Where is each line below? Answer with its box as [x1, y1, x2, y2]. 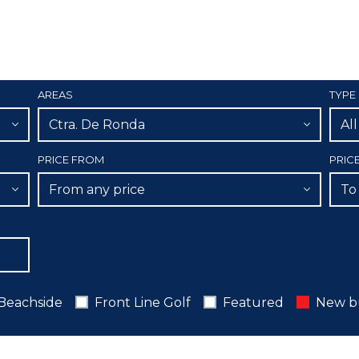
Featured [222, 294, 284, 310]
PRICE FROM [38, 153, 105, 167]
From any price [49, 182, 146, 198]
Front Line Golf [94, 294, 191, 310]
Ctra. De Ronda [49, 117, 146, 133]
